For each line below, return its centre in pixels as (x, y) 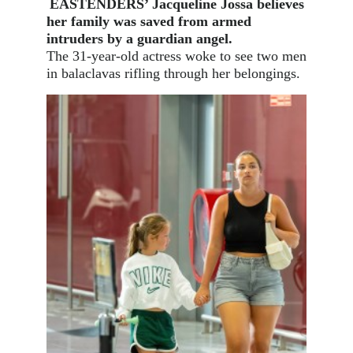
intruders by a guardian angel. (139, 39)
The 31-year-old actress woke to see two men (176, 56)
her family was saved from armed (149, 21)
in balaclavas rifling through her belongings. (173, 73)
